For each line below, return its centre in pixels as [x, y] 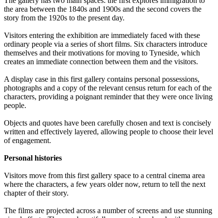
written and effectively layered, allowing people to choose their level [109, 132]
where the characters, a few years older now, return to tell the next [105, 184]
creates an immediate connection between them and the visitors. [101, 62]
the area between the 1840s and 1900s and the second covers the [103, 9]
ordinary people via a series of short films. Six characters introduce [106, 44]
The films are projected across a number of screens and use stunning [108, 211]
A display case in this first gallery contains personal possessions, [102, 79]
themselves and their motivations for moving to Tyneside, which [102, 53]
